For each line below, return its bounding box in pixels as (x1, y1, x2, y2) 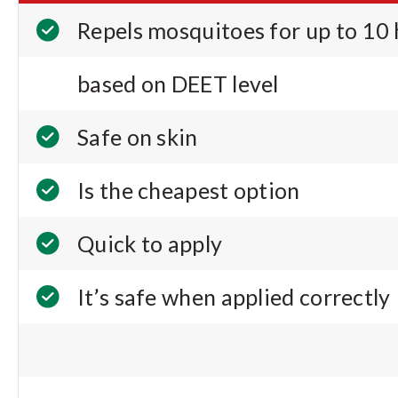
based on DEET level (77, 70, 279, 97)
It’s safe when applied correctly (77, 283, 391, 310)
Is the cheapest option (77, 177, 300, 203)
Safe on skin (77, 123, 198, 150)
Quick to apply (77, 230, 223, 257)
